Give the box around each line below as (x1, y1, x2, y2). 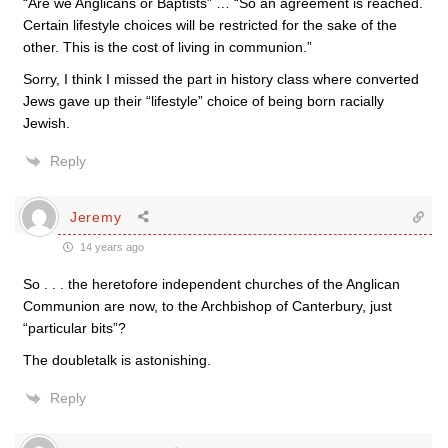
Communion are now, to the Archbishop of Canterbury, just (23, 298, 392, 314)
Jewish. (23, 115, 70, 131)
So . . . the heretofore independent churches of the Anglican (23, 276, 400, 292)
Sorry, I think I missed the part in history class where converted (23, 71, 419, 87)
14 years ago (77, 241, 144, 253)
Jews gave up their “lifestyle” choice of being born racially (23, 93, 384, 109)
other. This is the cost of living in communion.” (23, 39, 312, 55)
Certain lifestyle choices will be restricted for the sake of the (23, 17, 397, 33)
